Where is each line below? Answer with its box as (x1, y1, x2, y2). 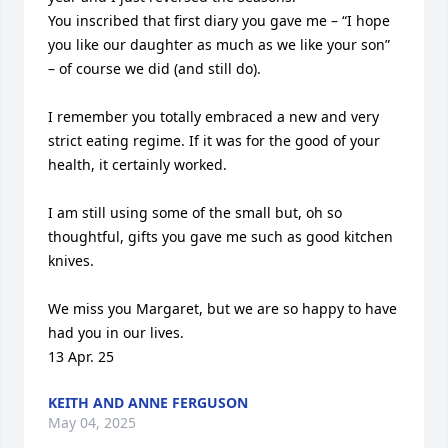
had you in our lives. (48, 323, 184, 342)
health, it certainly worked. (48, 155, 227, 174)
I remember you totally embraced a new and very (48, 107, 379, 126)
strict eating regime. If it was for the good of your (48, 131, 380, 150)
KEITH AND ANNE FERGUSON (48, 393, 248, 412)
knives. (48, 251, 94, 270)
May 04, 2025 (48, 413, 136, 432)
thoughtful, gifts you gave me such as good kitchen (48, 227, 393, 246)
